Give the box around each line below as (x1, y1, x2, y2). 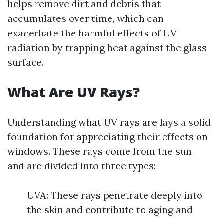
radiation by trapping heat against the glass (7, 41, 207, 54)
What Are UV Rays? (7, 83, 140, 101)
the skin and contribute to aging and (27, 203, 193, 216)
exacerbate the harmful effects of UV (7, 27, 177, 39)
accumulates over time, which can (7, 12, 163, 24)
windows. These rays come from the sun (7, 145, 192, 157)
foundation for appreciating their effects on (7, 130, 208, 143)
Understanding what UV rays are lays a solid (7, 116, 211, 128)
